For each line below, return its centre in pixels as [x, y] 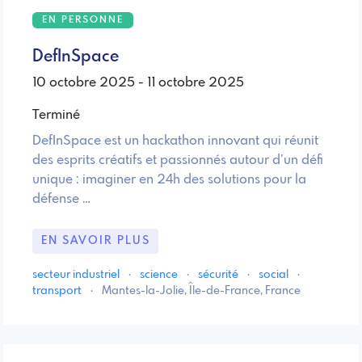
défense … [61, 199]
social [275, 275]
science [160, 275]
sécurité [219, 275]
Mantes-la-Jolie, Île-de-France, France [201, 291]
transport [58, 291]
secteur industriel [77, 275]
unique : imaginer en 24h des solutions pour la [169, 179]
